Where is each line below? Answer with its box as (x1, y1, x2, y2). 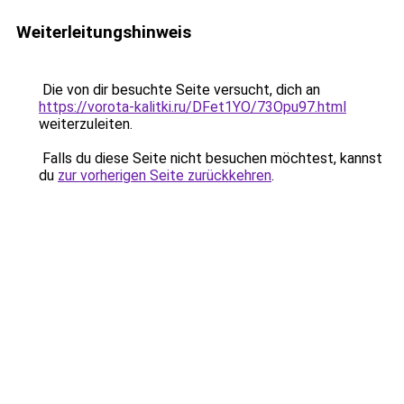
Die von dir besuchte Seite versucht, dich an (39, 81, 320, 98)
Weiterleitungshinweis (16, 22, 191, 42)
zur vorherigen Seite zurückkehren (58, 167, 271, 184)
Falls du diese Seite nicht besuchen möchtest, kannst (39, 150, 382, 167)
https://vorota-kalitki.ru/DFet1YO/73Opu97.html (39, 98, 346, 115)
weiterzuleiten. (39, 115, 133, 133)
